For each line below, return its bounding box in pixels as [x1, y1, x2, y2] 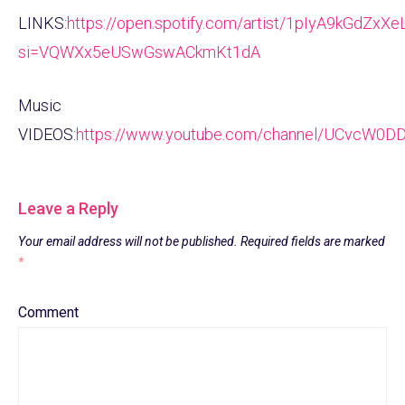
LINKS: [18, 14, 67, 33]
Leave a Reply [18, 199, 118, 219]
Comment [18, 304, 79, 322]
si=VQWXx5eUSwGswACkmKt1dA [18, 42, 260, 62]
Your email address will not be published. [18, 234, 238, 250]
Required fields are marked [238, 234, 385, 250]
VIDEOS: [18, 125, 76, 145]
